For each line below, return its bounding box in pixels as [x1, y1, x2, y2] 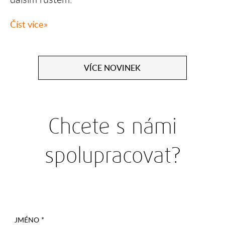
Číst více [10, 18, 44, 30]
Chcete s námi [48, 111, 177, 141]
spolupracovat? [44, 141, 181, 170]
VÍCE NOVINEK [84, 62, 141, 73]
